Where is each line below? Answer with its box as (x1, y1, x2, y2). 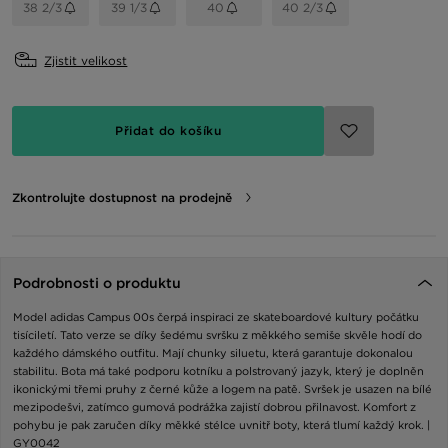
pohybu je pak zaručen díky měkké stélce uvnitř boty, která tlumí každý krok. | (13, 417, 430, 432)
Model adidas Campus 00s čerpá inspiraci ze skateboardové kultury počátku (13, 309, 419, 324)
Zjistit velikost (44, 52, 128, 68)
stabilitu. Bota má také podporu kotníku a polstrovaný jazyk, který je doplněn (13, 363, 424, 378)
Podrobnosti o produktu (13, 274, 181, 291)
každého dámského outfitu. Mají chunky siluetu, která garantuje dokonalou (13, 345, 413, 360)
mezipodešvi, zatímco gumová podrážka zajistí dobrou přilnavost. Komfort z (13, 399, 416, 414)
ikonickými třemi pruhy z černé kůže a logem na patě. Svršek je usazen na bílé (13, 381, 432, 396)
